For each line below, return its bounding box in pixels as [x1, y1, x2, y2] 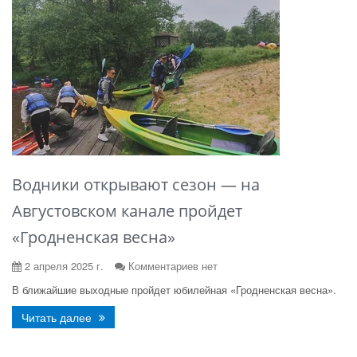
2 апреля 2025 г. [22, 258, 104, 273]
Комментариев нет [128, 258, 218, 273]
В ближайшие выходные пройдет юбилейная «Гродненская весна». [12, 282, 336, 297]
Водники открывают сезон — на [12, 174, 260, 195]
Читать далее [22, 309, 95, 325]
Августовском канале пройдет [12, 200, 242, 222]
